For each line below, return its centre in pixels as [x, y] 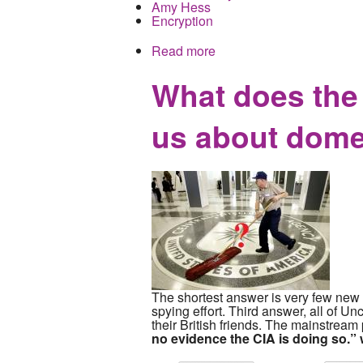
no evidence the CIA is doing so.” [256, 339]
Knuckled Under [262, 64]
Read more [184, 50]
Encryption [182, 20]
